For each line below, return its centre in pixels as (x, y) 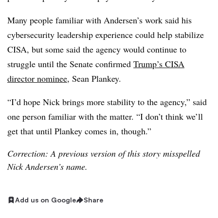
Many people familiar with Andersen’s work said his (100, 20)
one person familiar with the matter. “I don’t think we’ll (105, 116)
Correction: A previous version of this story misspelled (104, 153)
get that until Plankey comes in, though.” (79, 131)
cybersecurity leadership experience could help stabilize (106, 35)
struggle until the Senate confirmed (70, 64)
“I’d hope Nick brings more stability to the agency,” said (107, 102)
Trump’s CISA (159, 64)
